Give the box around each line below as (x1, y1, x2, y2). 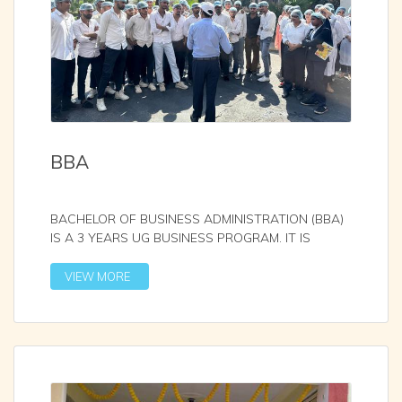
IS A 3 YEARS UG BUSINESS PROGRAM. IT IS (50, 229, 310, 246)
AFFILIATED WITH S (50, 248, 170, 265)
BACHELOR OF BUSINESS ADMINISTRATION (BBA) (50, 210, 344, 227)
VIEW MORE (65, 268, 130, 284)
